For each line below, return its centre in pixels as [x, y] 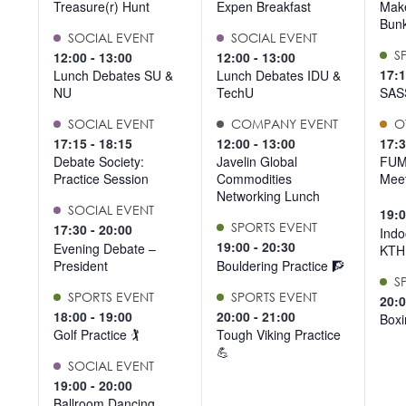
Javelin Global [256, 162]
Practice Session [101, 179]
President [81, 265]
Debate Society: [99, 162]
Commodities [254, 179]
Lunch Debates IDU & [278, 76]
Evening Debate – [105, 248]
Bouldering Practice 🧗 [280, 265]
